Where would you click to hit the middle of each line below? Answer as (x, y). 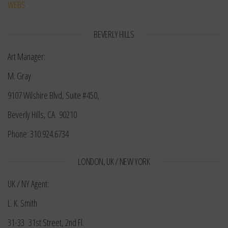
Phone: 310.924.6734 (38, 134)
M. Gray (19, 76)
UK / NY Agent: (28, 184)
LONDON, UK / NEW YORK (114, 162)
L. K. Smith (22, 203)
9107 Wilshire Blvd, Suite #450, (53, 95)
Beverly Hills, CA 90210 (42, 115)
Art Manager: (26, 57)
